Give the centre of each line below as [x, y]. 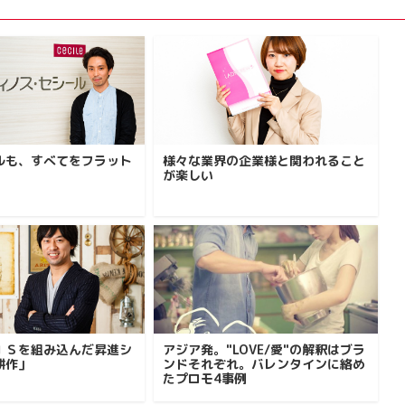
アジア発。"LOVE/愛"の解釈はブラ [264, 349]
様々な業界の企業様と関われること [264, 160]
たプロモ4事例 [205, 378]
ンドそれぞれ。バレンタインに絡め [264, 364]
